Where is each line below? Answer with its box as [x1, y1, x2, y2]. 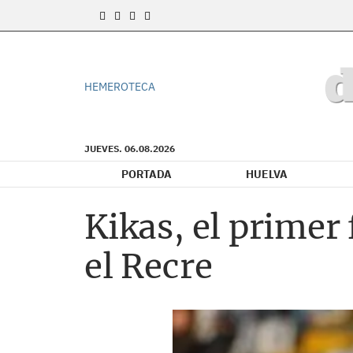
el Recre [84, 246, 213, 287]
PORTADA [121, 167, 172, 181]
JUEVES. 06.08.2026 [84, 143, 175, 154]
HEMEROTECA [84, 80, 155, 94]
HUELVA [246, 167, 288, 181]
